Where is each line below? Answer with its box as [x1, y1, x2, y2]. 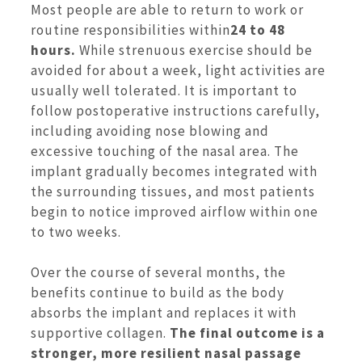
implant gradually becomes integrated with [31, 162, 318, 180]
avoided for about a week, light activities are [31, 61, 326, 79]
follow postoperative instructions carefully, [31, 101, 320, 120]
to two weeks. [31, 222, 121, 241]
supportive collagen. [31, 324, 170, 343]
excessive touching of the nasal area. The [31, 141, 299, 160]
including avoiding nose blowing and [31, 121, 269, 140]
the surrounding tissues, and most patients [31, 182, 315, 200]
